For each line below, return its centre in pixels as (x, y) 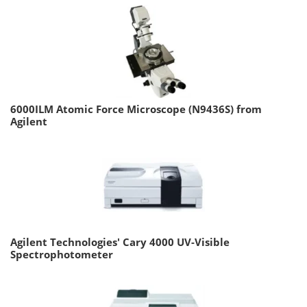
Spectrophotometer (62, 255)
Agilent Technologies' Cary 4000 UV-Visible (120, 242)
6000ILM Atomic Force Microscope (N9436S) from (136, 109)
